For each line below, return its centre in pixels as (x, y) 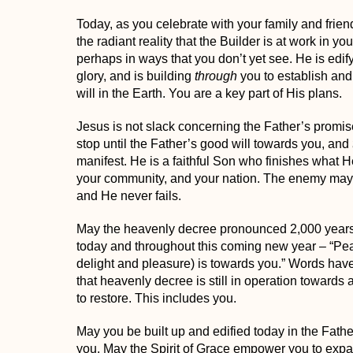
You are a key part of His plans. (255, 94)
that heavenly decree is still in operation (186, 281)
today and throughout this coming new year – (203, 247)
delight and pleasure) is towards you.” (180, 264)
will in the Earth (119, 94)
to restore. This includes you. (156, 299)
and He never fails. (128, 196)
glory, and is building (135, 76)
